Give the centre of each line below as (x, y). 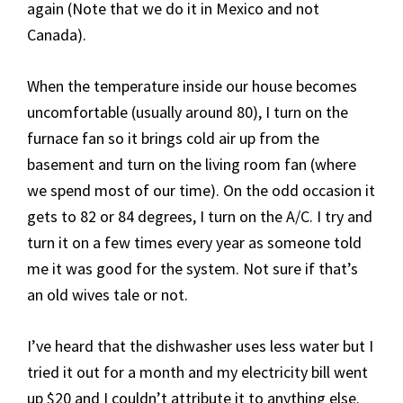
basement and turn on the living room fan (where (192, 165)
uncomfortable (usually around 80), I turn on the (188, 112)
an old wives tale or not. (107, 295)
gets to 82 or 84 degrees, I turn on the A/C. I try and (200, 217)
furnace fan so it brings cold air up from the (173, 139)
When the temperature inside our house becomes (192, 86)
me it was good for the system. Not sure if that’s (193, 269)
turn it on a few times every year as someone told (194, 243)
